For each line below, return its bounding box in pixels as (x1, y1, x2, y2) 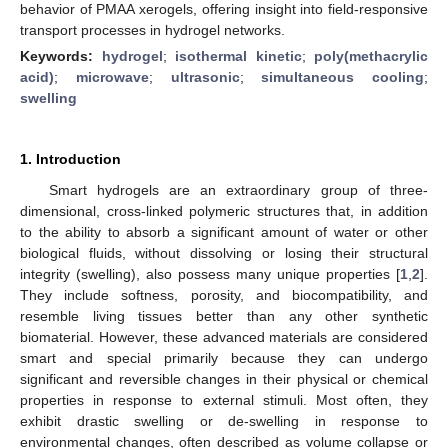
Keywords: (20, 47, 102, 64)
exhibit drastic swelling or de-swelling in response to (20, 412, 428, 429)
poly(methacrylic (314, 47, 428, 64)
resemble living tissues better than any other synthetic (20, 307, 428, 324)
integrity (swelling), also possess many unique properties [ (20, 265, 400, 282)
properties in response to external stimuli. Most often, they (20, 391, 428, 408)
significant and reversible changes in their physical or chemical (20, 370, 428, 387)
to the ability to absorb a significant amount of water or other (20, 223, 428, 240)
